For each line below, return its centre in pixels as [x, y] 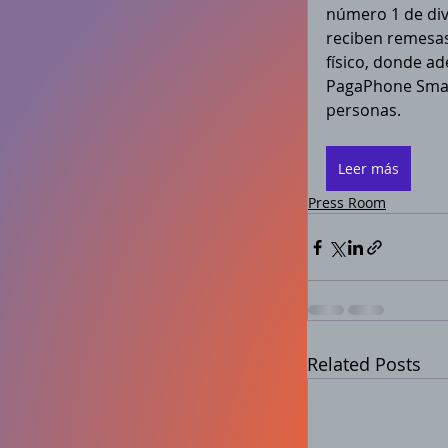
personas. [365, 110]
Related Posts [364, 364]
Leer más [368, 168]
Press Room [347, 202]
